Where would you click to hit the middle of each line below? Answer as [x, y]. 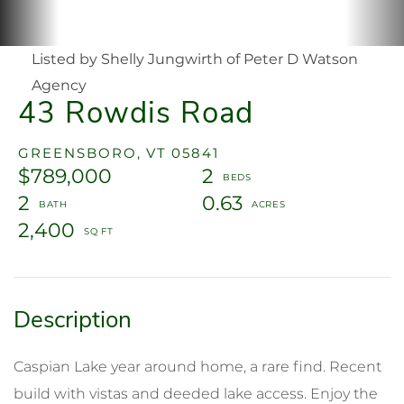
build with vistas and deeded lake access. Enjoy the [196, 393]
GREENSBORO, [80, 152]
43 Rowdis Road [136, 113]
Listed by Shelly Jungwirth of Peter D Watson [195, 59]
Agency [59, 85]
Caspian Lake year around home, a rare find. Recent [197, 366]
